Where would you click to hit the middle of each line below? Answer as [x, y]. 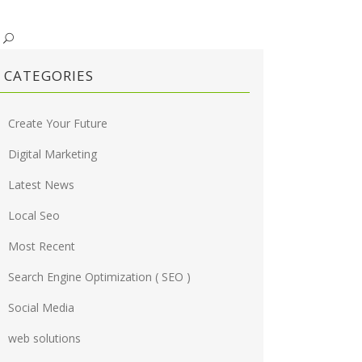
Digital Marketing [53, 154]
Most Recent [42, 246]
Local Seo [34, 216]
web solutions [45, 339]
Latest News [42, 185]
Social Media [42, 308]
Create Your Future [58, 124]
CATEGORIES [49, 76]
